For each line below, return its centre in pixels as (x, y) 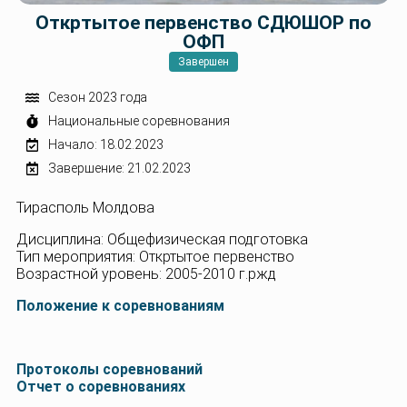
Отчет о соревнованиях (101, 387)
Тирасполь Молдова (85, 208)
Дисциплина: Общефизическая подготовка (162, 239)
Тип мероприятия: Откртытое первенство (155, 257)
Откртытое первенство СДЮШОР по (203, 23)
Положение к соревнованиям (120, 306)
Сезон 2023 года (98, 97)
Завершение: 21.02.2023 (119, 168)
